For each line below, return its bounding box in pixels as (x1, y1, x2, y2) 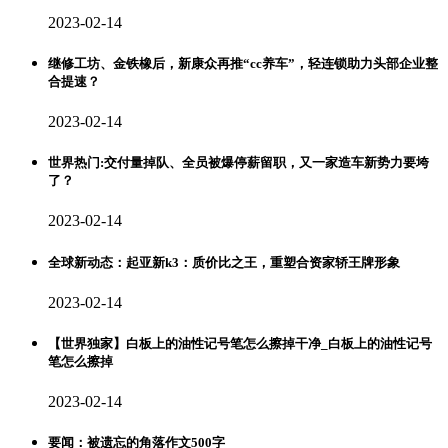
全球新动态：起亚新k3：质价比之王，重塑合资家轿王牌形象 (48, 254, 400, 270)
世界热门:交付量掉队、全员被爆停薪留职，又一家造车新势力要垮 (48, 155, 429, 171)
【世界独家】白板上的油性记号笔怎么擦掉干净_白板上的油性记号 (48, 335, 432, 351)
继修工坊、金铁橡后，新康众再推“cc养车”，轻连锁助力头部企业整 (48, 55, 438, 71)
